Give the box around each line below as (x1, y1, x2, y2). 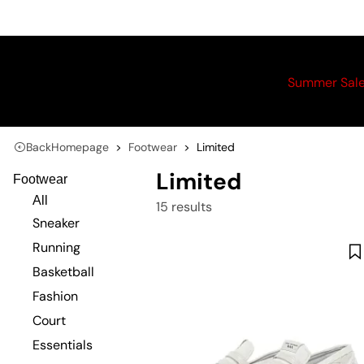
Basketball (32, 263, 94, 280)
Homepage (51, 140, 109, 154)
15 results (156, 198, 212, 215)
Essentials (32, 336, 93, 353)
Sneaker (32, 214, 80, 232)
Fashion (32, 288, 78, 305)
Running (32, 239, 80, 256)
